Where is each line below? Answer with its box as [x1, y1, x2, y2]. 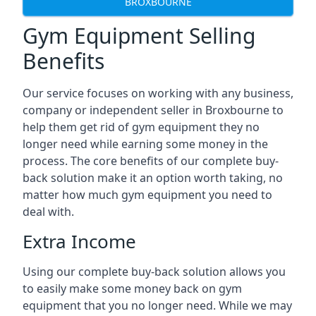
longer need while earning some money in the [23, 136, 268, 152]
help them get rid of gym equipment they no [23, 119, 260, 135]
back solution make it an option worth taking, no [23, 170, 283, 186]
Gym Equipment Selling [23, 21, 255, 50]
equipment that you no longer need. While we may [23, 298, 292, 313]
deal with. [23, 204, 74, 219]
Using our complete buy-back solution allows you [23, 264, 286, 279]
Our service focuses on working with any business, [23, 85, 293, 101]
